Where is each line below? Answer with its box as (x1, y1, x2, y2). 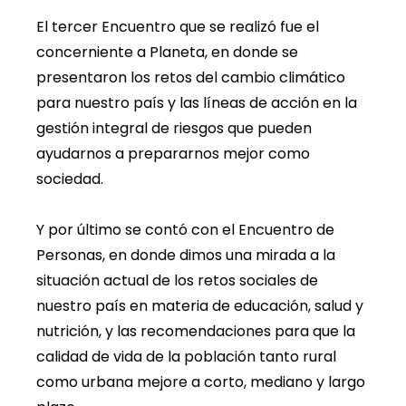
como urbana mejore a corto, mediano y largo (36, 371, 365, 392)
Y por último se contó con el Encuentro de (36, 218, 334, 240)
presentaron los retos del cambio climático (36, 66, 345, 88)
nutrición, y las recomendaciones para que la (36, 320, 355, 342)
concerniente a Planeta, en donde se (36, 41, 298, 63)
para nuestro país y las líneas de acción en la (36, 92, 357, 113)
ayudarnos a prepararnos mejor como (36, 142, 310, 164)
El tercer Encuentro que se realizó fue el (36, 15, 319, 37)
